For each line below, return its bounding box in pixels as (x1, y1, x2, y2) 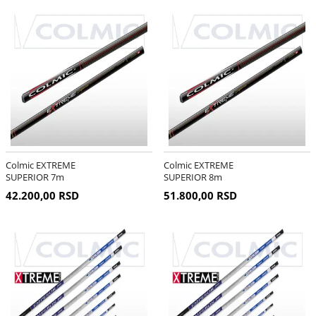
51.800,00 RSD (163, 188, 237, 203)
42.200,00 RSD (5, 188, 79, 203)
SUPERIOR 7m (5, 171, 64, 184)
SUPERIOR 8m (163, 171, 222, 184)
